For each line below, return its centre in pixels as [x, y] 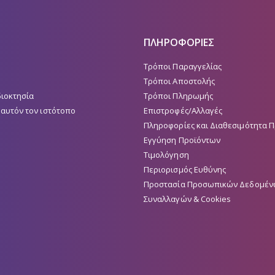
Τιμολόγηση [166, 154]
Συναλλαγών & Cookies [188, 199]
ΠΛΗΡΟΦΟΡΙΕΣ [179, 42]
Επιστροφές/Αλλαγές [183, 110]
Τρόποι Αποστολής [180, 81]
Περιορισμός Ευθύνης [185, 169]
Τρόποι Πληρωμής [178, 95]
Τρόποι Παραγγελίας [183, 66]
